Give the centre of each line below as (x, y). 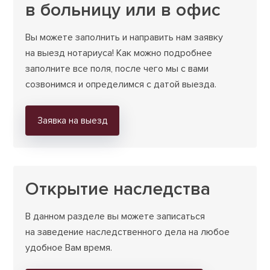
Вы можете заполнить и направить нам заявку (124, 38)
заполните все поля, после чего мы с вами (117, 69)
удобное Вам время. (69, 248)
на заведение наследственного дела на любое (128, 232)
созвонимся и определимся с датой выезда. (121, 85)
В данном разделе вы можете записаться (115, 217)
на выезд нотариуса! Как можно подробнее (119, 53)
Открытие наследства (118, 189)
